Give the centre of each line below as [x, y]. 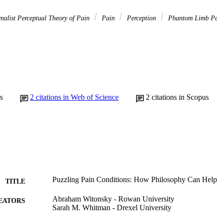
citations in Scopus [180, 97]
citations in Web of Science [77, 97]
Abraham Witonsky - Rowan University [113, 199]
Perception [141, 18]
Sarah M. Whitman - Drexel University [112, 207]
